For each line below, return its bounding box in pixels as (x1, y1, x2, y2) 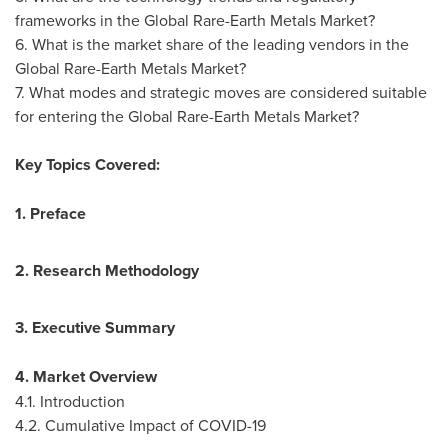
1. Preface (15, 202, 86, 225)
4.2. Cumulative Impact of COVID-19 (15, 414, 266, 436)
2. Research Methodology (15, 259, 199, 282)
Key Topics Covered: (15, 153, 160, 176)
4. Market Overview (15, 365, 157, 388)
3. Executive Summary (15, 316, 175, 339)
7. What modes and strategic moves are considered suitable (15, 81, 427, 103)
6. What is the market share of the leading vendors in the (15, 33, 409, 55)
